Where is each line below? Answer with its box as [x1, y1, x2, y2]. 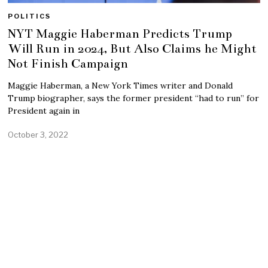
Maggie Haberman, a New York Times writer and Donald [8, 80, 233, 91]
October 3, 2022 [8, 129, 69, 139]
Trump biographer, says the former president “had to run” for [8, 92, 260, 103]
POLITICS [8, 11, 51, 20]
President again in [8, 105, 80, 116]
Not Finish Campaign [8, 55, 129, 71]
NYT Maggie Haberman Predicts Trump [8, 25, 233, 41]
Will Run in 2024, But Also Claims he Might [8, 40, 257, 56]
